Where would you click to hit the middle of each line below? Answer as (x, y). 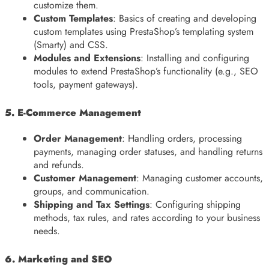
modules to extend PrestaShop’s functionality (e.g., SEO (146, 71)
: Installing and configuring (195, 58)
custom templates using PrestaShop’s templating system (144, 32)
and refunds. (59, 165)
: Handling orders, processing (182, 139)
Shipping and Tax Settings (92, 205)
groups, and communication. (92, 192)
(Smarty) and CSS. (71, 45)
